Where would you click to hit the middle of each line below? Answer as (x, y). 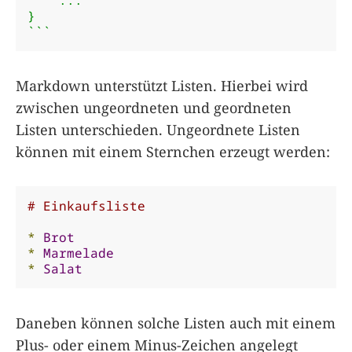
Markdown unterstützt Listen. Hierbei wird (162, 85)
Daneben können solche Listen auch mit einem (176, 323)
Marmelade (79, 253)
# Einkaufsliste (86, 205)
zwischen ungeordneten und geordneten (154, 107)
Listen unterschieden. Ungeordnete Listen (158, 129)
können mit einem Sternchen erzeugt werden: (173, 151)
